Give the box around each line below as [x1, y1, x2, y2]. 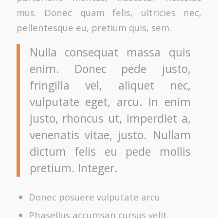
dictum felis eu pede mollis [29, 144, 191, 159]
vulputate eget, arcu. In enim [29, 94, 191, 109]
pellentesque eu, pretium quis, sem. [16, 21, 171, 34]
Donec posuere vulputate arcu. [28, 190, 162, 203]
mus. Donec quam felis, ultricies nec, [16, 6, 202, 18]
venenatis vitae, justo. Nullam [29, 127, 191, 143]
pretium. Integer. [29, 160, 118, 176]
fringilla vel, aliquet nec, [29, 77, 191, 93]
